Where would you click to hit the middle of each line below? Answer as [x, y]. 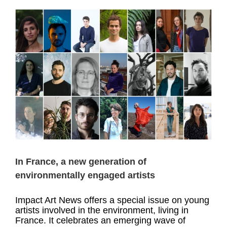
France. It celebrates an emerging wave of [100, 221]
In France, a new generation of [81, 162]
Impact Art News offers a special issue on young [112, 200]
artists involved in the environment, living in [102, 211]
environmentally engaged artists [85, 176]
